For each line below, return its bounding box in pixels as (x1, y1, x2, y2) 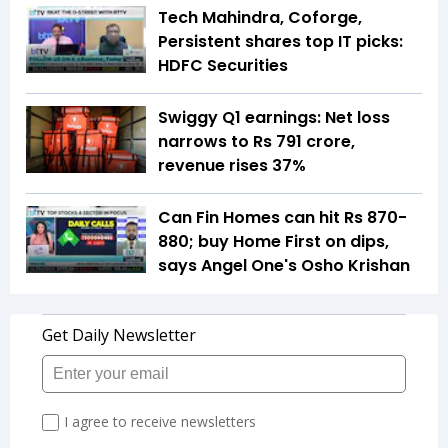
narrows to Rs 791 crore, (158, 129, 355, 153)
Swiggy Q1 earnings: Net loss (158, 105, 390, 129)
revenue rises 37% (158, 153, 306, 177)
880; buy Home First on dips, (158, 229, 389, 253)
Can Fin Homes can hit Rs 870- (158, 205, 407, 229)
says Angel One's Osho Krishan (158, 253, 410, 277)
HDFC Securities (158, 53, 288, 77)
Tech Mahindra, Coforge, (158, 5, 362, 29)
